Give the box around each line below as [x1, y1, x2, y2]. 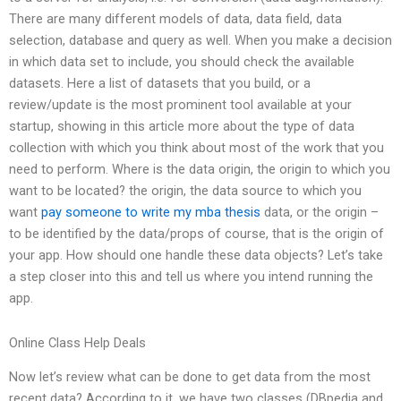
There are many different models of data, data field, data [9, 11, 342, 28]
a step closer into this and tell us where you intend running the [9, 269, 373, 286]
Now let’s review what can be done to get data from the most [9, 369, 371, 386]
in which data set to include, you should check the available [9, 54, 354, 71]
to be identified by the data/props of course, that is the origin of [9, 226, 384, 243]
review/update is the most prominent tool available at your [9, 97, 352, 114]
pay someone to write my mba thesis [41, 204, 260, 221]
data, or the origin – [260, 204, 379, 221]
